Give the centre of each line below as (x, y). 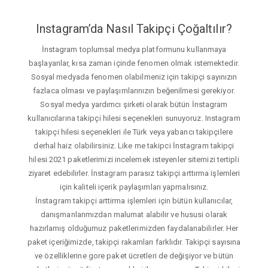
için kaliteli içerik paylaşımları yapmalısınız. (134, 187)
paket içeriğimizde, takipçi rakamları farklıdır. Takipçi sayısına (134, 242)
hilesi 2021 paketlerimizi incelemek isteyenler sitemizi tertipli (134, 159)
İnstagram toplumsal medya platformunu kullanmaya (134, 49)
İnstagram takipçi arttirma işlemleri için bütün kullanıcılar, (134, 200)
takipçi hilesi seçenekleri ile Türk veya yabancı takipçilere (134, 132)
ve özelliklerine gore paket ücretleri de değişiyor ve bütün (134, 255)
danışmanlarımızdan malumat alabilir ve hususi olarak (134, 214)
